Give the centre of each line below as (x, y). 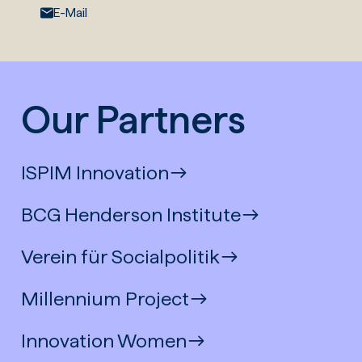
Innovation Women (104, 340)
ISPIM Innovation (95, 172)
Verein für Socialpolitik (121, 256)
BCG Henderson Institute (131, 214)
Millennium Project (105, 298)
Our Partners (134, 119)
